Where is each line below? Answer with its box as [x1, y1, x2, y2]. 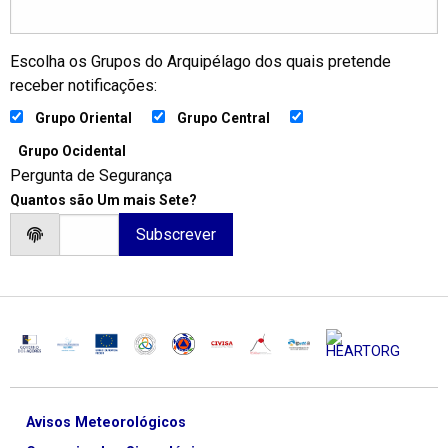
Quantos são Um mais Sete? [10, 192, 197, 209]
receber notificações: [10, 76, 157, 96]
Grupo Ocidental [18, 143, 126, 160]
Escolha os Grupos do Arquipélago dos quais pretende [10, 52, 391, 72]
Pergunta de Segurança [10, 166, 172, 186]
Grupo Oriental [35, 110, 132, 127]
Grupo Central [177, 110, 270, 127]
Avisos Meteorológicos [26, 414, 186, 432]
